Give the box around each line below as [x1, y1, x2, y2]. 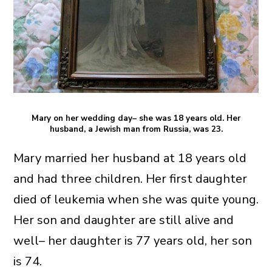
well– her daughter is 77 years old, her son [13, 232, 252, 249]
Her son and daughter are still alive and [13, 211, 234, 228]
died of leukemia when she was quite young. [13, 191, 259, 208]
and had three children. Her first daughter [13, 170, 247, 187]
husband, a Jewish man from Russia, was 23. [49, 123, 223, 135]
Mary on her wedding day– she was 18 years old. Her [32, 112, 240, 124]
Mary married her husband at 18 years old [13, 149, 246, 166]
